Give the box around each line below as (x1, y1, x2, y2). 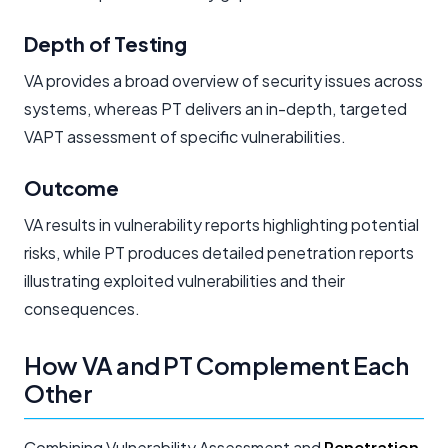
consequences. (24, 297, 140, 319)
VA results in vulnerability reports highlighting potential (24, 213, 419, 235)
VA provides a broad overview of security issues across (24, 69, 423, 91)
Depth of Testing (24, 30, 187, 56)
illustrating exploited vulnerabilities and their (24, 269, 345, 291)
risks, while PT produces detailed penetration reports (24, 241, 414, 263)
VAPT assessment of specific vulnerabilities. (24, 125, 346, 147)
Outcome (24, 174, 119, 200)
